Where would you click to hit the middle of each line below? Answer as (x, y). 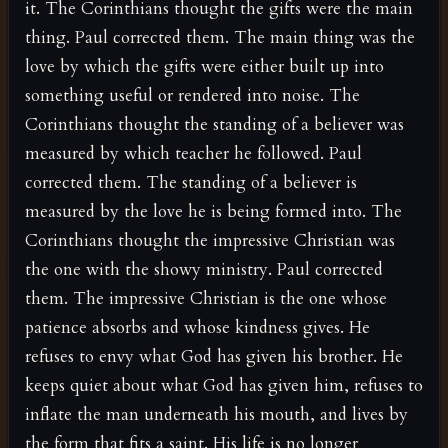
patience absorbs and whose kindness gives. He (197, 327)
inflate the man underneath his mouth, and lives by (216, 414)
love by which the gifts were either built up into (204, 66)
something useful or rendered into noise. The (192, 95)
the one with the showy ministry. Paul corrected (204, 269)
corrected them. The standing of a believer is (191, 182)
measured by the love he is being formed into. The (213, 211)
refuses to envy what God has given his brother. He (214, 356)
